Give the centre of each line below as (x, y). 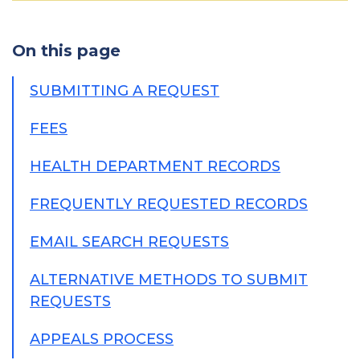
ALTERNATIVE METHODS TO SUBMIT (169, 280)
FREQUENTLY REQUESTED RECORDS (169, 204)
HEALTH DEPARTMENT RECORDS (155, 166)
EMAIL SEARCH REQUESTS (129, 242)
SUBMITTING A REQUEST (125, 91)
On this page (66, 51)
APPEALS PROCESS (102, 339)
